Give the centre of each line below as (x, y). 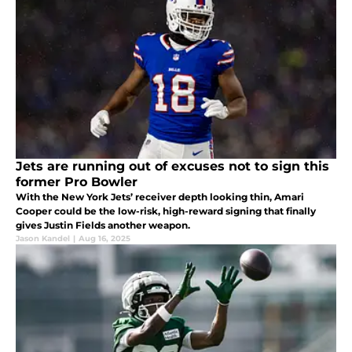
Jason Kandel (43, 239)
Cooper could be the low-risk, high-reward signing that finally (166, 211)
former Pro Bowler (77, 182)
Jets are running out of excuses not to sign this (172, 167)
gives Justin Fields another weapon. (103, 225)
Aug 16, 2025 (104, 239)
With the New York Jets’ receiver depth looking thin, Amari (160, 197)
